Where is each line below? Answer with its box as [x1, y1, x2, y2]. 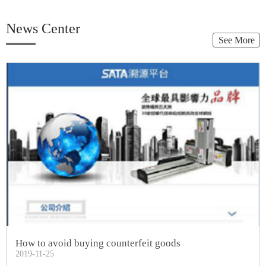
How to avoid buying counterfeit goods [15, 237, 180, 249]
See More [218, 35, 255, 46]
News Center [6, 21, 80, 37]
